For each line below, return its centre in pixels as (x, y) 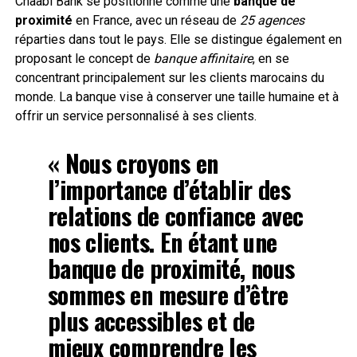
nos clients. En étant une (162, 242)
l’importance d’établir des (169, 190)
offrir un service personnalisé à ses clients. (135, 116)
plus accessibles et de (151, 321)
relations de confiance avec (175, 216)
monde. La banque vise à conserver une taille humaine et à (177, 97)
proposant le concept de (84, 59)
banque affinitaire (203, 59)
